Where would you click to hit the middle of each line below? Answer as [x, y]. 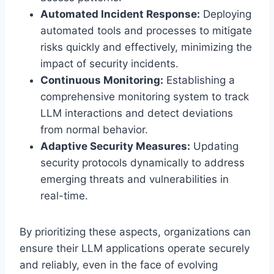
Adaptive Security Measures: [115, 146]
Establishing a [199, 80]
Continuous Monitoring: [102, 80]
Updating [214, 146]
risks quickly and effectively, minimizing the [146, 47]
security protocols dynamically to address [143, 162]
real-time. [64, 195]
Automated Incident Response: [120, 14]
